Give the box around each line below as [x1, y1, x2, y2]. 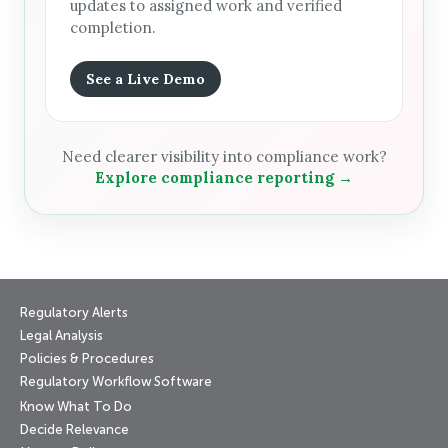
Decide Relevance [20, 424, 129, 438]
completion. [70, 18, 156, 38]
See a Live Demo [86, 70, 205, 89]
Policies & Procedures [20, 353, 154, 367]
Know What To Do [20, 401, 132, 415]
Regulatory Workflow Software [20, 376, 212, 390]
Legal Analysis [20, 330, 103, 344]
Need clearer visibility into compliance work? [61, 147, 387, 167]
